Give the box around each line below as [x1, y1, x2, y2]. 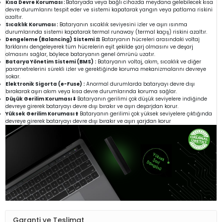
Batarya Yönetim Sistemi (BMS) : [5, 57, 96, 65]
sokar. [5, 72, 20, 80]
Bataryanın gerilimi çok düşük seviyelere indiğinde [76, 95, 207, 103]
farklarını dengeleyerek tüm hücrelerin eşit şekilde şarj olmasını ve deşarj [5, 43, 193, 51]
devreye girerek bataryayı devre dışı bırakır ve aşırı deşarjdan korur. [5, 102, 178, 110]
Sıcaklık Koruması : [5, 20, 58, 28]
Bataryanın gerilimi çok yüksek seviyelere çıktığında [78, 110, 212, 117]
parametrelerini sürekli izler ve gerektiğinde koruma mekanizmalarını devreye [5, 65, 206, 73]
